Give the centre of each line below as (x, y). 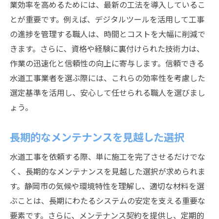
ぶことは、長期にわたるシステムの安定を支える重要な (108, 200)
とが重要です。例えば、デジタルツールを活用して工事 (107, 19)
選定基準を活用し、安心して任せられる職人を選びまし (108, 92)
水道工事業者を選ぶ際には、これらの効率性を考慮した (108, 78)
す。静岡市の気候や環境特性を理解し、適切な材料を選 (107, 186)
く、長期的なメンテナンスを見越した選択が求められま (108, 171)
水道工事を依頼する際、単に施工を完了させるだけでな (108, 156)
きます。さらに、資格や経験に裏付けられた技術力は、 (107, 48)
